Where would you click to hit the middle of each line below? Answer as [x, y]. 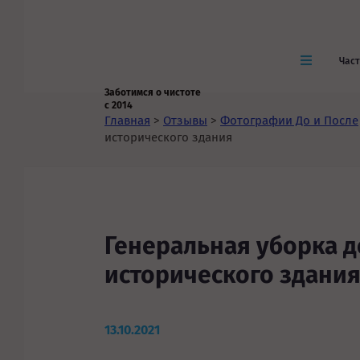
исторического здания [168, 137]
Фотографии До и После [289, 121]
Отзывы [185, 121]
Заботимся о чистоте [153, 92]
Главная [127, 121]
